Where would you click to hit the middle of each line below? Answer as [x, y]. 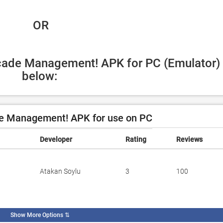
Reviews [189, 139]
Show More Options [37, 215]
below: [39, 76]
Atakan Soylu [60, 171]
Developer [56, 139]
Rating [136, 139]
